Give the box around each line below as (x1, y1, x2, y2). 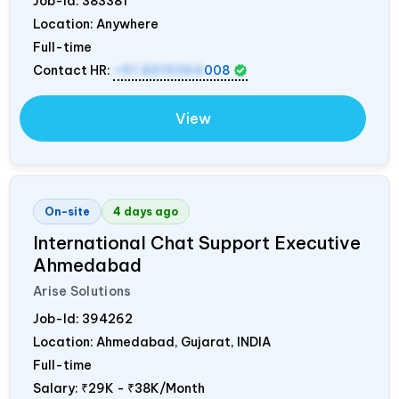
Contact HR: (33, 61, 113, 78)
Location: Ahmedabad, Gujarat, (33, 333, 237, 350)
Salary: (33, 379, 81, 396)
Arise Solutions (33, 282, 132, 299)
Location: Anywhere (33, 15, 159, 32)
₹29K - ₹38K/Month (81, 379, 205, 396)
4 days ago (113, 204, 178, 218)
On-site (45, 204, 90, 218)
